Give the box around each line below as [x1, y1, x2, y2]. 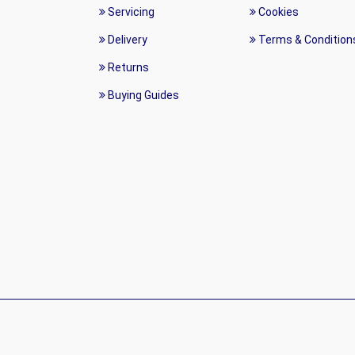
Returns [105, 61, 149, 74]
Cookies [256, 6, 299, 18]
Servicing [105, 6, 155, 18]
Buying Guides [105, 89, 179, 101]
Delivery [105, 33, 147, 46]
